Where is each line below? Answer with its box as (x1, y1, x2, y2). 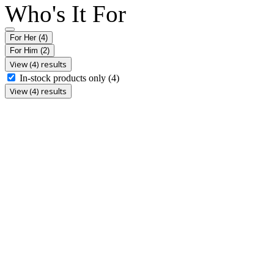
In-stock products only (20, 72, 108, 83)
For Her (10, 32, 39, 42)
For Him (10, 45, 40, 55)
